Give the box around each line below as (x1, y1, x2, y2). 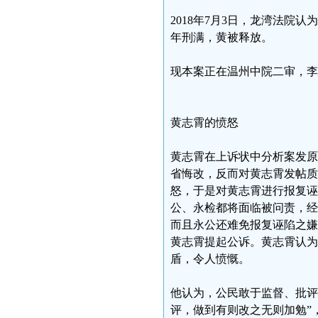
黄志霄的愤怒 (170, 116, 238, 128)
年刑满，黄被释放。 (170, 31, 273, 43)
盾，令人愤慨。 (170, 253, 250, 265)
